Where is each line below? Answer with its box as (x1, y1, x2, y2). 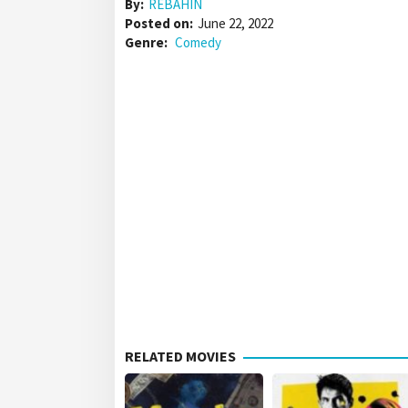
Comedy (175, 34, 221, 52)
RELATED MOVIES (125, 347, 236, 366)
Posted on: (125, 15, 193, 33)
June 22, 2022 (198, 15, 273, 33)
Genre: (125, 34, 170, 52)
